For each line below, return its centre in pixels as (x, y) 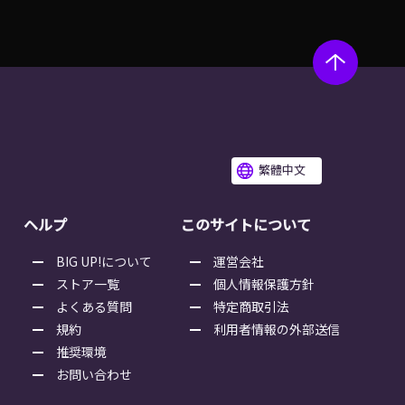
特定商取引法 (251, 306)
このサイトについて (246, 224)
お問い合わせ (94, 374)
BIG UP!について (104, 261)
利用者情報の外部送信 (277, 329)
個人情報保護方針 (264, 284)
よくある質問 (94, 306)
